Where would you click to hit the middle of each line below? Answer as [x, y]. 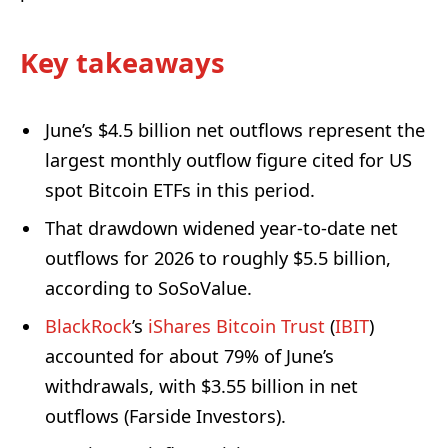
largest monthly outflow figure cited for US [228, 160]
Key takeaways [122, 62]
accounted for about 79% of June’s [189, 356]
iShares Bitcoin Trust [236, 326]
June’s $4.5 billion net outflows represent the [235, 130]
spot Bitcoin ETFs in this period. [180, 190]
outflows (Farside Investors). [165, 416]
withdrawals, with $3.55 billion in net [201, 386]
